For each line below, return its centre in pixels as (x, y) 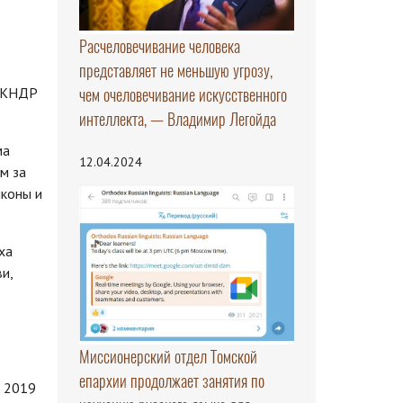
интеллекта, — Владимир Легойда (177, 120)
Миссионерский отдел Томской (168, 356)
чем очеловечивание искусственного (183, 95)
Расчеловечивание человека (159, 47)
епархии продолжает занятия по (171, 381)
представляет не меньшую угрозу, (175, 71)
